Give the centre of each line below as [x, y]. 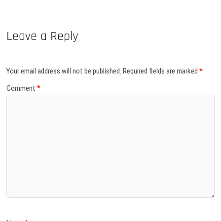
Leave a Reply [43, 37]
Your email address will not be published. [64, 71]
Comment [22, 89]
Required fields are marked [161, 71]
